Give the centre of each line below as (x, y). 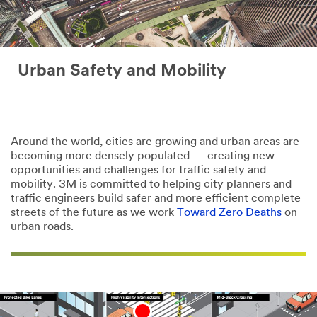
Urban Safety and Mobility (122, 72)
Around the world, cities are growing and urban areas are (155, 143)
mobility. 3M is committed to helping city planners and (151, 185)
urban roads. (42, 227)
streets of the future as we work (94, 213)
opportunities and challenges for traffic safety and (138, 171)
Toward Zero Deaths (229, 213)
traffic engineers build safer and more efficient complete (156, 199)
